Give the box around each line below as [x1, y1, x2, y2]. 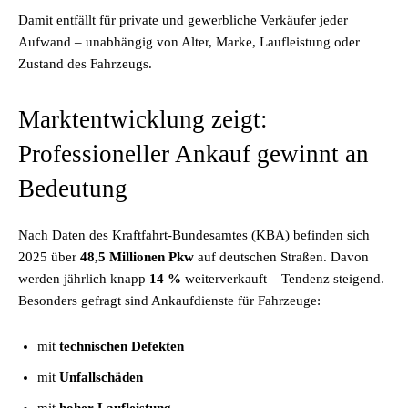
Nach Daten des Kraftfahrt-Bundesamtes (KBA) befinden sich [18, 228, 370, 242]
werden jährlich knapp [18, 271, 149, 286]
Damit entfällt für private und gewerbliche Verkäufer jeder [18, 13, 348, 27]
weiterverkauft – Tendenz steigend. [181, 271, 384, 286]
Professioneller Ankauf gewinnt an [18, 140, 369, 168]
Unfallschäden [59, 370, 143, 384]
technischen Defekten [59, 339, 184, 353]
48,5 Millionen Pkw [80, 250, 194, 264]
